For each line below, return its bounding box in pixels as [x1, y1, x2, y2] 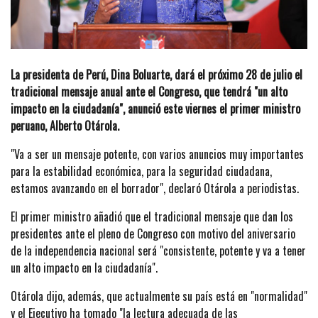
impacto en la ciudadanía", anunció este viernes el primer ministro [11, 100, 300, 118]
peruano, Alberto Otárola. [11, 117, 119, 135]
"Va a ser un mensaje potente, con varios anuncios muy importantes [11, 146, 304, 163]
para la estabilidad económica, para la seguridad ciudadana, [11, 163, 272, 180]
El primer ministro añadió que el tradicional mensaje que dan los [11, 208, 293, 226]
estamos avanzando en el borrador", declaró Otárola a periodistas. [11, 180, 299, 197]
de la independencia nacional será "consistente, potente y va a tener [11, 242, 306, 260]
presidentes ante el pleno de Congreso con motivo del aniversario [11, 225, 295, 243]
